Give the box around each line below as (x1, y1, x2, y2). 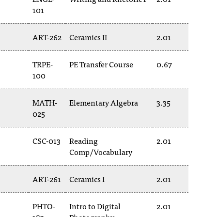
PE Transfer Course (69, 58, 133, 70)
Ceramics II (69, 31, 107, 43)
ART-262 (32, 31, 62, 43)
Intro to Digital (69, 200, 121, 212)
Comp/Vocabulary (69, 145, 132, 158)
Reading (69, 134, 98, 147)
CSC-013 (32, 134, 61, 147)
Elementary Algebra (69, 96, 138, 108)
